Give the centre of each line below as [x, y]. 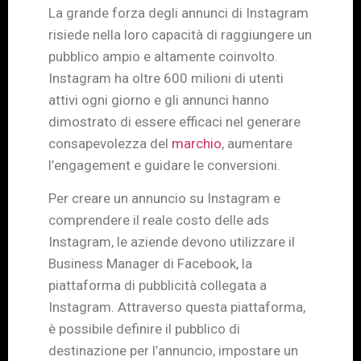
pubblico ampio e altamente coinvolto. [163, 56]
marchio [197, 143]
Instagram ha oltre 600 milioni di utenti [166, 78]
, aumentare [257, 143]
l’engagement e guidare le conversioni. [164, 165]
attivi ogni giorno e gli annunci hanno [159, 100]
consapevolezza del [110, 143]
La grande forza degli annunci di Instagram [178, 12]
